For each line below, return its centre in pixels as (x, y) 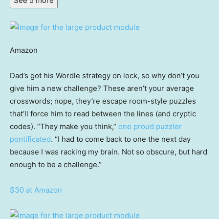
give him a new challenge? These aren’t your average (102, 88)
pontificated (30, 139)
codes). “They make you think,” (64, 127)
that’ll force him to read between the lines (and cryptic (103, 114)
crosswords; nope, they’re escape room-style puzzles (103, 101)
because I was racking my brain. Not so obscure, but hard (109, 152)
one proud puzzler (150, 127)
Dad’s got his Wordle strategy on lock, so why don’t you (105, 76)
